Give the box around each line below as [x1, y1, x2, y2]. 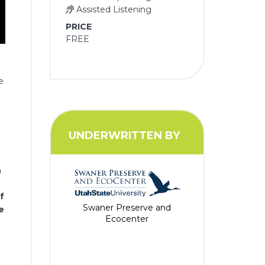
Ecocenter [105, 213, 149, 224]
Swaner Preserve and [83, 202, 172, 213]
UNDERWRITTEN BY [68, 128, 180, 142]
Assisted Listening [74, 4, 152, 15]
